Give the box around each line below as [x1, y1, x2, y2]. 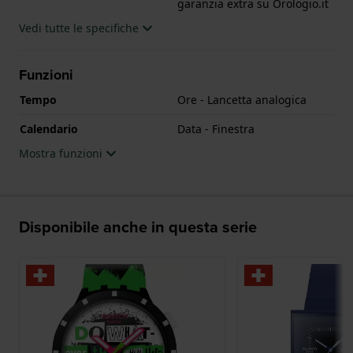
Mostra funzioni [19, 145, 106, 161]
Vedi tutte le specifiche [19, 20, 142, 35]
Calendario [20, 121, 78, 136]
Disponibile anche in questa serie [19, 214, 257, 238]
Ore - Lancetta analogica [177, 91, 307, 107]
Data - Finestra [177, 121, 255, 136]
